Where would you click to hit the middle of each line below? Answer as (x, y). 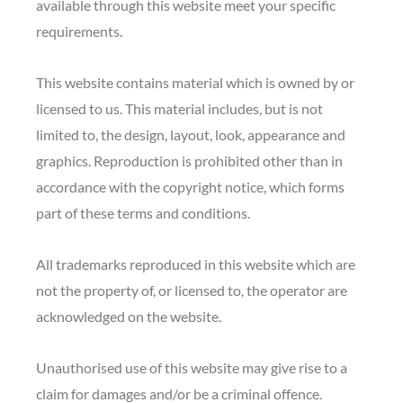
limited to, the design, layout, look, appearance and (191, 134)
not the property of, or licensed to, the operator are (192, 290)
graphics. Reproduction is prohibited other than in (189, 160)
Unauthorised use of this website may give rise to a (192, 367)
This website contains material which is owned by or (195, 82)
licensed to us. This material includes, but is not (179, 108)
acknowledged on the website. (129, 316)
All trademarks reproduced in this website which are (196, 264)
